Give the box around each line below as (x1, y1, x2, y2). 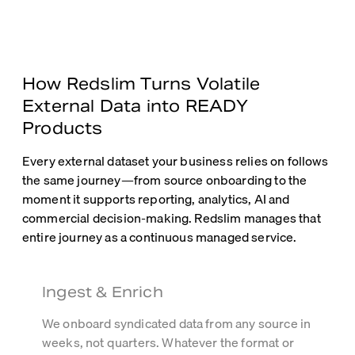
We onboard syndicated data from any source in (42, 313, 311, 334)
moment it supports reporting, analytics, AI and (22, 189, 290, 210)
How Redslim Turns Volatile (22, 74, 261, 95)
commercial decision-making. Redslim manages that (22, 208, 321, 229)
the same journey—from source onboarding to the (22, 170, 307, 191)
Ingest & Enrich (42, 283, 163, 302)
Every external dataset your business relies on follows (22, 151, 329, 172)
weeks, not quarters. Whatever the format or (42, 332, 294, 353)
